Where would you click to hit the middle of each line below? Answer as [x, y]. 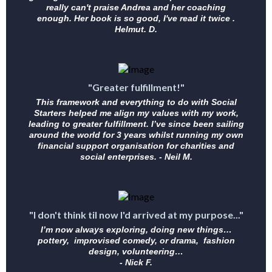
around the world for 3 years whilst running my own [136, 135]
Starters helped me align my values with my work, [136, 113]
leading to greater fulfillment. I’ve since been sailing [136, 124]
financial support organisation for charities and [136, 146]
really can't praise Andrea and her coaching [136, 8]
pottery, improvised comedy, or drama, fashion [136, 241]
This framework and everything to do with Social [136, 102]
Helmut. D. [136, 29]
